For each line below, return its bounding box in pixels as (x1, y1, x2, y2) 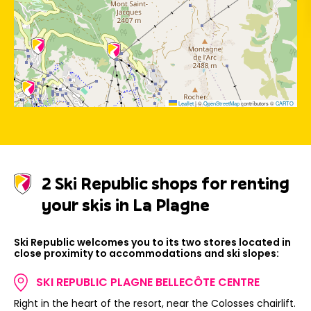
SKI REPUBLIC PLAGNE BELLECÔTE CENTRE (36, 274, 260, 290)
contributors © (239, 99, 276, 107)
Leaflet (177, 99, 194, 107)
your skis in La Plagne (42, 193, 210, 216)
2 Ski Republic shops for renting (42, 171, 289, 194)
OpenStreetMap (203, 99, 239, 107)
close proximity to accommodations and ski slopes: (14, 246, 279, 260)
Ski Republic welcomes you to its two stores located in (14, 235, 291, 249)
